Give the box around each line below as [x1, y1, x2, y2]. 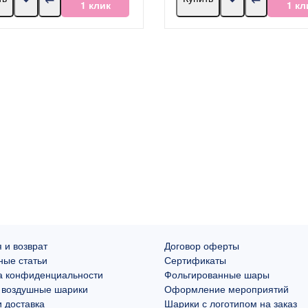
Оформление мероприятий [164, 281, 289, 296]
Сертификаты [164, 252, 226, 267]
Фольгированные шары [164, 267, 269, 281]
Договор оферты [164, 238, 239, 252]
